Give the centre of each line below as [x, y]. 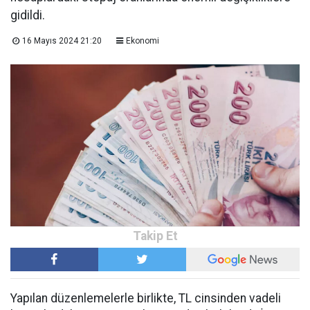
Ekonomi [142, 41]
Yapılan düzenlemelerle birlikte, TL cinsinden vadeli [146, 299]
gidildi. [28, 16]
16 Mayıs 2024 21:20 [62, 41]
